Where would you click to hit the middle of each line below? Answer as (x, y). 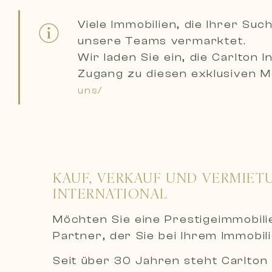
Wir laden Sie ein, (134, 57)
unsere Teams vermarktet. (162, 41)
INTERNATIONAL (110, 193)
